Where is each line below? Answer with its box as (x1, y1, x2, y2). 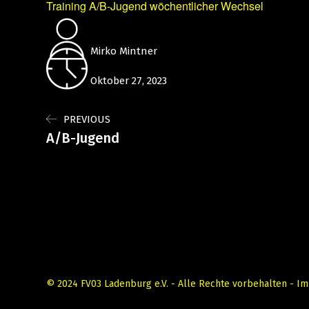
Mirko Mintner (88, 45, 157, 57)
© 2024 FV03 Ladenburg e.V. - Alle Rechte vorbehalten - (46, 278, 297, 290)
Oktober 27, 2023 (88, 74, 167, 87)
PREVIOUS (63, 113, 110, 126)
